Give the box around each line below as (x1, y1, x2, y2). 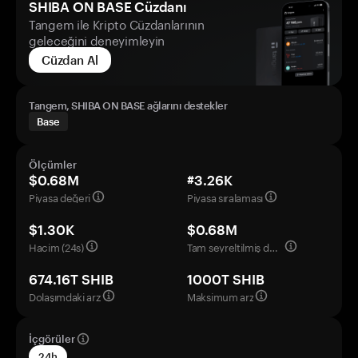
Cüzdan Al (42, 53, 99, 67)
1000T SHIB (187, 271, 265, 287)
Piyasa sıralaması (187, 189, 263, 205)
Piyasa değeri (29, 189, 91, 205)
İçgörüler (29, 332, 75, 345)
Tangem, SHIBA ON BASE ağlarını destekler (29, 99, 227, 112)
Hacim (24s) (29, 238, 84, 254)
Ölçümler (29, 158, 77, 171)
